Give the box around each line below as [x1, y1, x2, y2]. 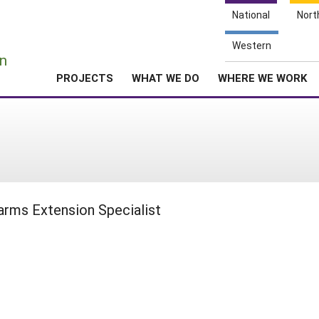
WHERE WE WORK [218, 70, 307, 85]
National [232, 8, 270, 21]
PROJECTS [56, 70, 113, 85]
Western [232, 38, 271, 52]
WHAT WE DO [132, 70, 199, 85]
